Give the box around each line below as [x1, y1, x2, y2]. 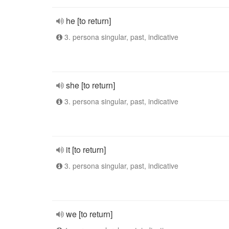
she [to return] [66, 79, 115, 91]
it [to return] [66, 144, 106, 155]
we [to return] [66, 208, 112, 220]
